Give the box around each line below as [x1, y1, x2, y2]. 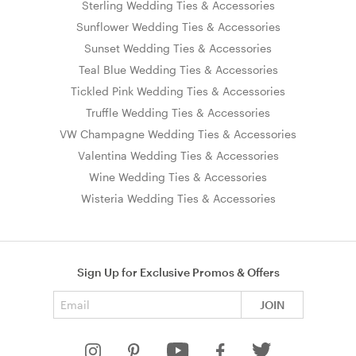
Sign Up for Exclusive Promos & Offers [76, 265, 280, 279]
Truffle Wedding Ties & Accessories [86, 105, 270, 119]
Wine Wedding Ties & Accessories [89, 169, 267, 184]
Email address [177, 289, 252, 304]
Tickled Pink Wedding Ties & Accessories [71, 83, 285, 98]
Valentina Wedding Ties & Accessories [77, 148, 279, 162]
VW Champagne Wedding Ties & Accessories [60, 126, 296, 141]
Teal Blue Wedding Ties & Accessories [78, 62, 278, 76]
